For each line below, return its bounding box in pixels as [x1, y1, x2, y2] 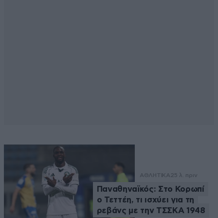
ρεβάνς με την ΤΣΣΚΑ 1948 [96, 206, 205, 215]
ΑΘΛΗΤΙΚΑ [139, 171, 170, 179]
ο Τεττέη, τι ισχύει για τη [96, 195, 194, 204]
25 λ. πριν [170, 171, 198, 179]
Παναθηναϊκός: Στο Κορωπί [96, 184, 204, 193]
